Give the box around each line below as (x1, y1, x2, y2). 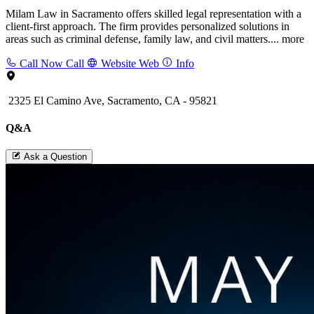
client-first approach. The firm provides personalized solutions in (6, 20, 289, 32)
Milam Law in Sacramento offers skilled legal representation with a (6, 7, 301, 20)
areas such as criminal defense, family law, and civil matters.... (6, 32, 282, 45)
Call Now (20, 57, 63, 69)
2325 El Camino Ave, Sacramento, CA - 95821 (6, 94, 217, 107)
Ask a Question (24, 151, 87, 163)
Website (101, 57, 136, 69)
